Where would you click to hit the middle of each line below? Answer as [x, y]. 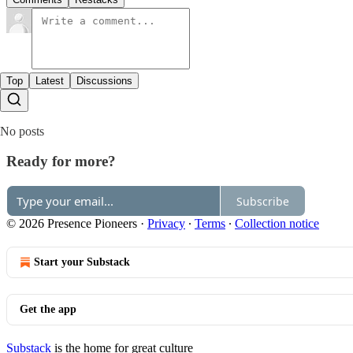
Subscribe [263, 201]
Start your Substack [82, 262]
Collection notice [277, 224]
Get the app [48, 310]
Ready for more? [61, 162]
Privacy [166, 224]
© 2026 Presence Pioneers [72, 224]
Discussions [104, 80]
